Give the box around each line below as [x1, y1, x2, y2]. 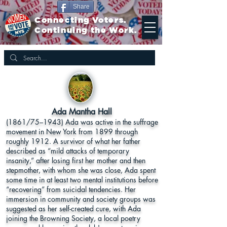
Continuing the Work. [34, 26, 138, 34]
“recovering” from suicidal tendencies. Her [6, 184, 136, 194]
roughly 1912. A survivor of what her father [6, 136, 140, 146]
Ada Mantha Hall [52, 106, 112, 117]
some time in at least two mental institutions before [6, 175, 158, 184]
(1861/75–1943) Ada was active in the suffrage [6, 117, 158, 127]
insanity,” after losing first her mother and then [6, 156, 145, 165]
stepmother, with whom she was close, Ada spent [6, 165, 156, 175]
